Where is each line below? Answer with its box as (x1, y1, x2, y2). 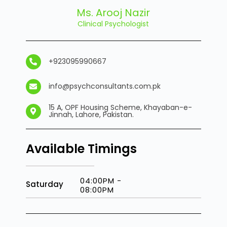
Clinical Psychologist (78, 18, 149, 29)
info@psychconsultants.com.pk (48, 81, 161, 92)
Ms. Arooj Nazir (77, 5, 150, 20)
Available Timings (25, 140, 137, 157)
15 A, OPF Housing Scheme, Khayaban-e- (48, 102, 192, 113)
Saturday (25, 178, 63, 190)
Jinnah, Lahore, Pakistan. (48, 109, 134, 120)
